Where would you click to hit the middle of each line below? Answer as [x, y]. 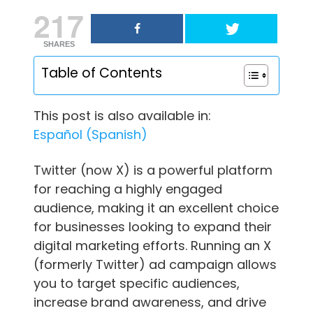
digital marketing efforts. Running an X [152, 245]
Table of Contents [102, 73]
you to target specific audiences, [137, 283]
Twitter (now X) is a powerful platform [153, 170]
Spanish [116, 134]
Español [58, 134]
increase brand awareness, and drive [150, 302]
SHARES [59, 44]
